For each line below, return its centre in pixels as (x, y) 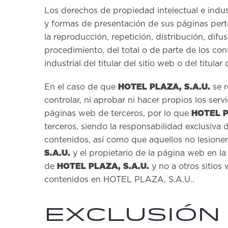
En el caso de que (81, 87)
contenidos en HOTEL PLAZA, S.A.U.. (119, 180)
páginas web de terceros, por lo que (118, 113)
